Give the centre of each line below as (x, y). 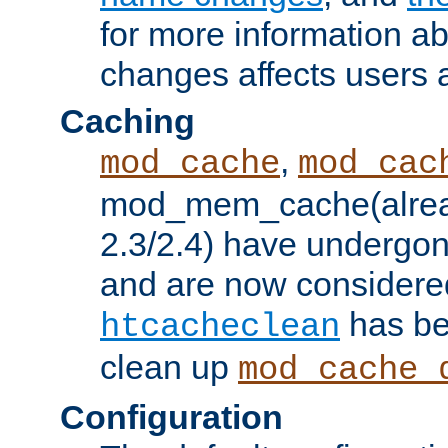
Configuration (171, 416)
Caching (127, 120)
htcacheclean (220, 326)
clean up (169, 366)
